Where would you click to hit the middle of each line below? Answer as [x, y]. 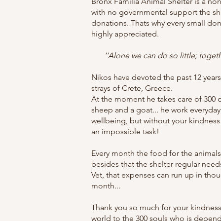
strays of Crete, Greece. [132, 88]
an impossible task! [125, 131]
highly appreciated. [126, 34]
